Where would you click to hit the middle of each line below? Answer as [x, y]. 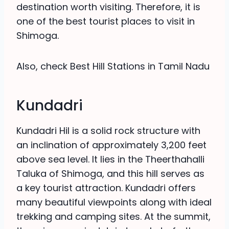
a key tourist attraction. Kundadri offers [106, 188]
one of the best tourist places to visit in [106, 21]
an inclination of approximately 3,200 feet [111, 145]
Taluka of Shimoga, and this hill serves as [110, 174]
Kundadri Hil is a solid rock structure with [108, 131]
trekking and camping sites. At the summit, [113, 217]
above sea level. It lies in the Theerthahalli [110, 159]
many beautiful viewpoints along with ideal [114, 202]
